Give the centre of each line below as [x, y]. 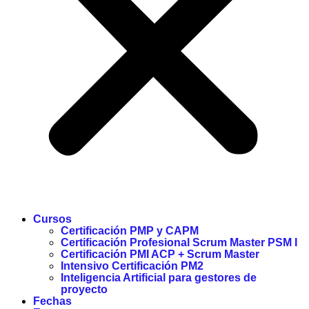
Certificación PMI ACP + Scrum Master [160, 255]
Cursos [52, 219]
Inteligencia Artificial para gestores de [159, 278]
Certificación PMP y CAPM [130, 231]
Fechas [52, 301]
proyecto [84, 290]
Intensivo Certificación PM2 [132, 266]
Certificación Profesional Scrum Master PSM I [179, 243]
